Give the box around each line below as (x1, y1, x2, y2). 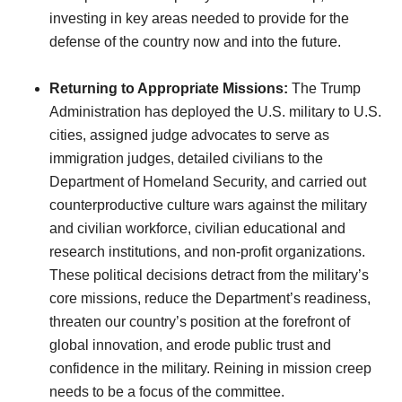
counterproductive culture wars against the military (49, 197, 367, 213)
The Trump (292, 80, 361, 96)
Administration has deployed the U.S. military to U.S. (49, 103, 381, 119)
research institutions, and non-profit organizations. (49, 243, 365, 259)
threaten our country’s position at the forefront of (49, 313, 350, 329)
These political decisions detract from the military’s (49, 267, 369, 283)
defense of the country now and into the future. (49, 33, 352, 49)
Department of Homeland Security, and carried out (49, 173, 366, 189)
